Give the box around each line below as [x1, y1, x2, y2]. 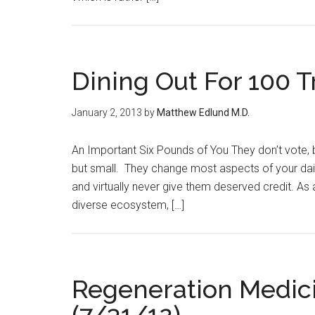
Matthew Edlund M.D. [157, 107, 250, 118]
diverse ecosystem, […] [72, 198, 184, 212]
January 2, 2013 [72, 107, 142, 118]
